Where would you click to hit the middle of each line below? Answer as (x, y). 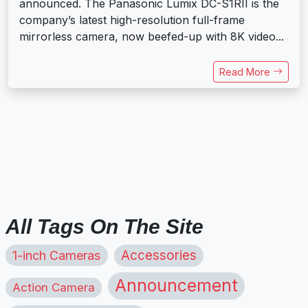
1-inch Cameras (57, 255)
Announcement (176, 285)
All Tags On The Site (104, 226)
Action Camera (54, 287)
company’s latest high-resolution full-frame (132, 20)
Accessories (159, 255)
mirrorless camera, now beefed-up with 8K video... (152, 36)
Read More (246, 71)
